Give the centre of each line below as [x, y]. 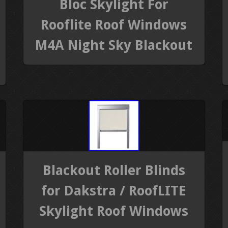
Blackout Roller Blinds [114, 170]
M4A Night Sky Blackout [114, 45]
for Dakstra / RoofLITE [114, 191]
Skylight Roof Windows [114, 211]
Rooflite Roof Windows [114, 24]
